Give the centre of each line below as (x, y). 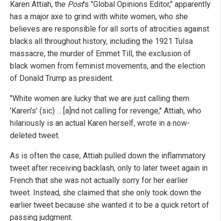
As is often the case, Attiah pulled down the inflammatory (108, 156)
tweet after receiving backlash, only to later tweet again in (109, 168)
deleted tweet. (35, 136)
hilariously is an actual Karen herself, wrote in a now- (100, 123)
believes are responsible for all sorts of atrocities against (110, 29)
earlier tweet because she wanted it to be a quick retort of (110, 205)
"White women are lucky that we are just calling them (100, 99)
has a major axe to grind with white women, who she (99, 17)
